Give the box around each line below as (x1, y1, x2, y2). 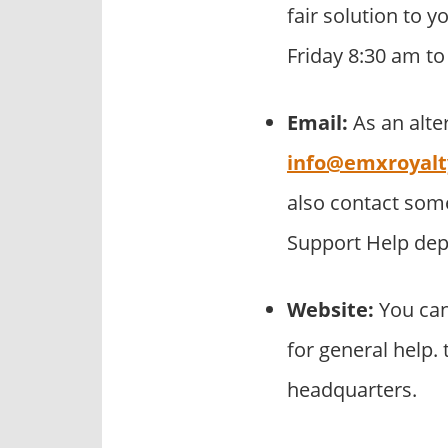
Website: (287, 295, 374, 323)
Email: (287, 108, 348, 136)
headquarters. (287, 375, 417, 403)
